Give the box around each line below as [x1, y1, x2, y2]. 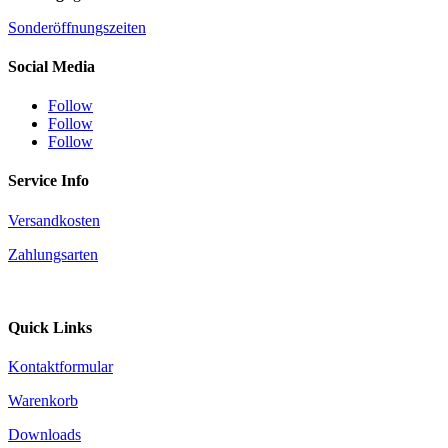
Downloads [8, 426, 81, 444]
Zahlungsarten [8, 245, 98, 263]
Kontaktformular [8, 358, 113, 376]
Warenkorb [8, 392, 78, 410]
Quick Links [8, 318, 92, 336]
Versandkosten [8, 211, 100, 229]
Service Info [8, 172, 89, 190]
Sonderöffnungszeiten [8, 18, 146, 36]
